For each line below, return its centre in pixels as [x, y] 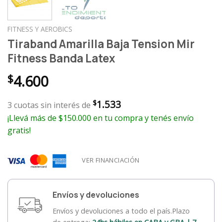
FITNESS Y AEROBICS [40, 29]
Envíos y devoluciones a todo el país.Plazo [121, 211]
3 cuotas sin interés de [50, 105]
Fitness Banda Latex [61, 58]
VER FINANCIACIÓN [111, 160]
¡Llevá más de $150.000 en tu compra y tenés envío [101, 118]
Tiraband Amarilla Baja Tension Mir [101, 44]
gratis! [19, 130]
